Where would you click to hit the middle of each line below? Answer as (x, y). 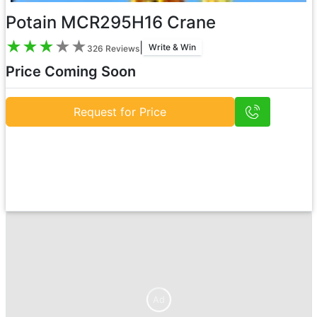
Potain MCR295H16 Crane (110, 22)
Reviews (122, 48)
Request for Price (120, 112)
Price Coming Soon (70, 71)
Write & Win (172, 47)
